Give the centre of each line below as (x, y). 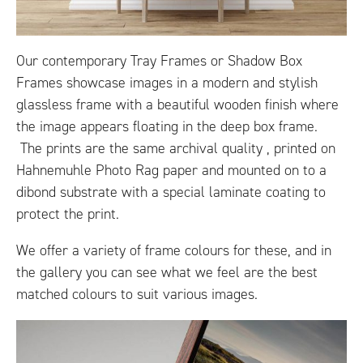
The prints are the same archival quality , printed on (176, 148)
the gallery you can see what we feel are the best (167, 272)
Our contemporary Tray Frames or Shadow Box (159, 61)
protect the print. (68, 214)
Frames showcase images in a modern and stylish (167, 83)
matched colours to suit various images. (137, 294)
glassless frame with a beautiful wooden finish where (177, 105)
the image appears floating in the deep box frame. (167, 126)
